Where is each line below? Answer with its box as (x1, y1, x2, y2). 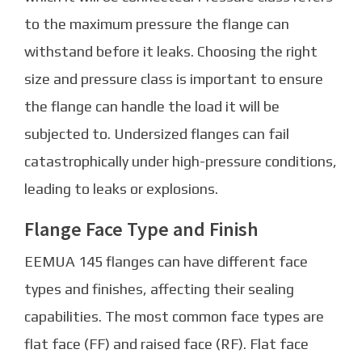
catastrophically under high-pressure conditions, (24, 152, 337, 170)
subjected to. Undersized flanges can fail (24, 124, 289, 142)
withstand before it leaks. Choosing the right (24, 42, 318, 60)
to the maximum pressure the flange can (24, 15, 289, 32)
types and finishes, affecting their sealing (24, 280, 294, 297)
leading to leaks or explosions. (24, 179, 218, 197)
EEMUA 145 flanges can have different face (24, 252, 308, 270)
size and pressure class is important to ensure (24, 69, 323, 87)
